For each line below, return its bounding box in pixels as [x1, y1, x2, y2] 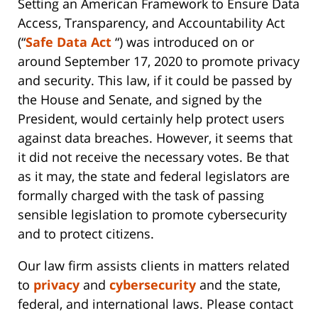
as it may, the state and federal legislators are [18, 168, 290, 185]
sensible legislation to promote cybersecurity [18, 206, 287, 224]
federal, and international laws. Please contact [18, 295, 293, 313]
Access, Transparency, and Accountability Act [18, 14, 285, 32]
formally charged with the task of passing [18, 187, 264, 204]
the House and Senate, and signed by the [18, 91, 262, 109]
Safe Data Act [26, 33, 111, 51]
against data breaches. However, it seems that [18, 129, 292, 147]
